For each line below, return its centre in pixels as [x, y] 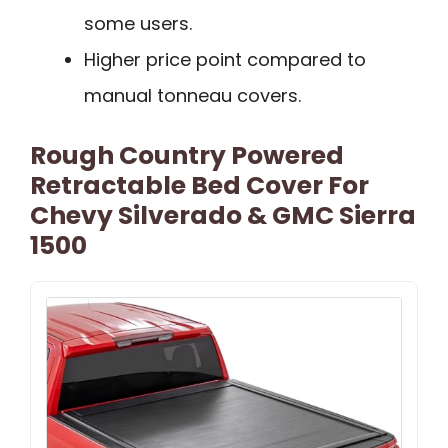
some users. [138, 23]
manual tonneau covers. [192, 95]
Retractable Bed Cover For [199, 185]
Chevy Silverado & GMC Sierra [223, 215]
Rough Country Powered [187, 155]
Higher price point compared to [225, 59]
